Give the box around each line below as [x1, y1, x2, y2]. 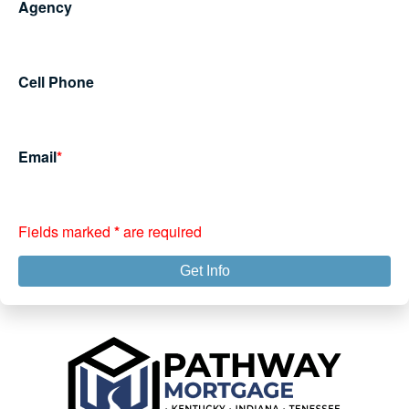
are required [120, 220, 202, 242]
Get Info [179, 262, 230, 278]
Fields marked [18, 220, 114, 242]
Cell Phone [18, 70, 94, 92]
